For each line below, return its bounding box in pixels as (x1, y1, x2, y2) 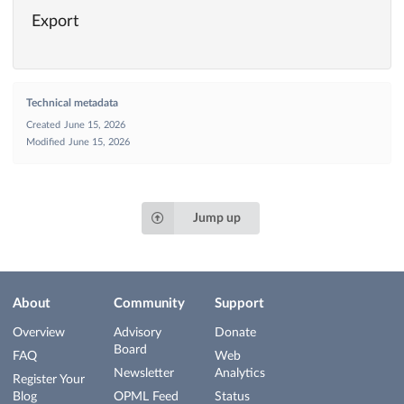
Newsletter (114, 367, 174, 380)
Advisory (114, 326, 161, 339)
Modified (26, 136, 65, 147)
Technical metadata (26, 96, 118, 108)
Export (32, 13, 78, 30)
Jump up (192, 211, 241, 225)
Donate (215, 326, 256, 339)
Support (215, 297, 264, 310)
